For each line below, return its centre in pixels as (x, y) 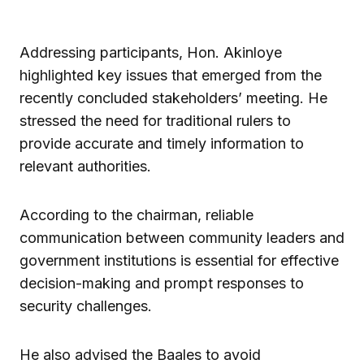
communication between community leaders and (182, 237)
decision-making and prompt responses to (162, 283)
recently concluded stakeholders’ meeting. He (173, 97)
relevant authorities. (85, 166)
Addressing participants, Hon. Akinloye (151, 52)
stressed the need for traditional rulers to (155, 120)
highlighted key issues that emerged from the (171, 75)
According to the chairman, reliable (136, 214)
